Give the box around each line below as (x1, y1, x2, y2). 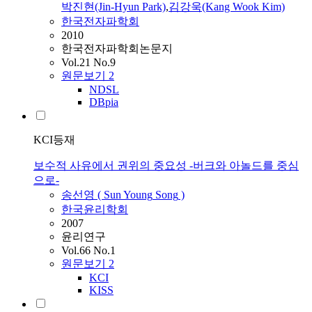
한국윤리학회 (61, 203, 128, 216)
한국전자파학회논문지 (61, 42, 173, 55)
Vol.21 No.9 (61, 56, 116, 69)
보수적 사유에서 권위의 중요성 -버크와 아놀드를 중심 (33, 159, 299, 172)
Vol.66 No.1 (61, 244, 116, 257)
